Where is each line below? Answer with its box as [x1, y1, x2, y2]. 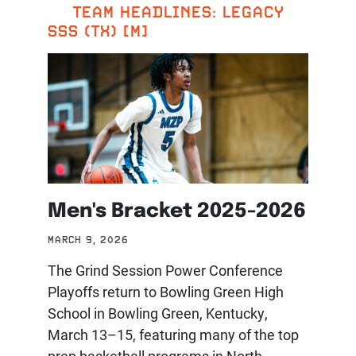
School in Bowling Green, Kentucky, [48, 304, 268, 323]
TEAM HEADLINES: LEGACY [68, 2, 285, 23]
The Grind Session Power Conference [48, 261, 283, 281]
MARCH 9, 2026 [48, 234, 129, 246]
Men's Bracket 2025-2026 [48, 195, 306, 222]
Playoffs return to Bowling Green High [48, 282, 284, 302]
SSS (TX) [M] [48, 21, 149, 42]
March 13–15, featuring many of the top [48, 325, 299, 345]
